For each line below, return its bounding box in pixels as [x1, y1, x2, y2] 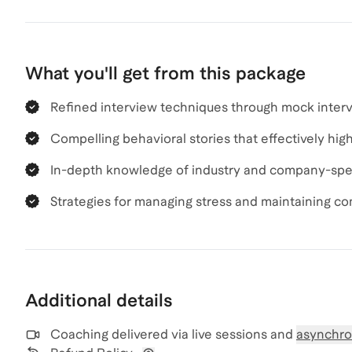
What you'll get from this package [25, 63, 306, 83]
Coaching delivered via [50, 327, 189, 342]
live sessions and [192, 327, 296, 342]
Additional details [25, 290, 173, 310]
